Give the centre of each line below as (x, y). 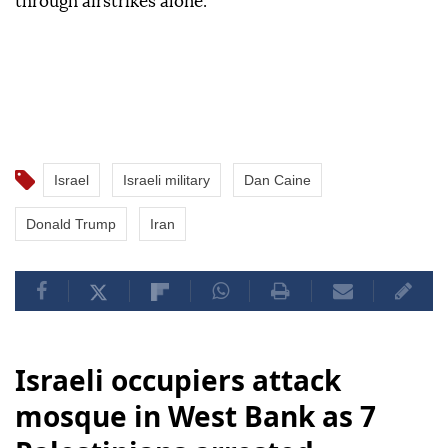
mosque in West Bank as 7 (195, 416)
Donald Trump (71, 224)
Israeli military (166, 180)
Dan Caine (277, 180)
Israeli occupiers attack (178, 380)
